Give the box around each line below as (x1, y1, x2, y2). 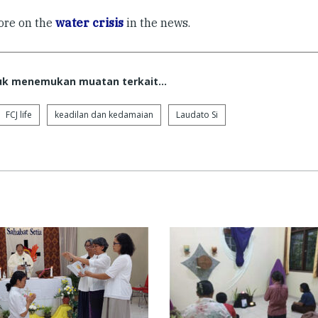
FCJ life (6, 109, 32, 121)
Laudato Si (176, 109, 218, 121)
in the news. (124, 16, 190, 30)
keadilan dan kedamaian (55, 109, 153, 121)
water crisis (55, 16, 124, 30)
